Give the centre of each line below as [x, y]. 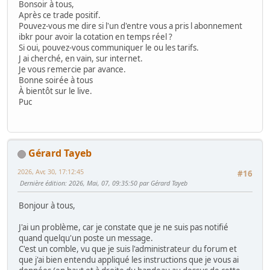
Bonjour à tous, [47, 206]
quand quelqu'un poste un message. [86, 238]
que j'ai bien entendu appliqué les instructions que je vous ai [129, 260]
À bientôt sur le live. [55, 91]
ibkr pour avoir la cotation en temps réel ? [96, 36]
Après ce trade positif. [60, 15]
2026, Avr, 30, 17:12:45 [51, 172]
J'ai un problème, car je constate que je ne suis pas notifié [124, 228]
